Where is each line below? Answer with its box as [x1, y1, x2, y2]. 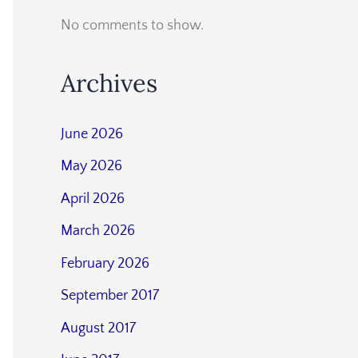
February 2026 [61, 255, 149, 272]
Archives [61, 66, 157, 98]
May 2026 [61, 158, 122, 175]
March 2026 [61, 223, 135, 240]
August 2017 [61, 320, 136, 336]
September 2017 [61, 288, 159, 304]
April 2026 [61, 190, 125, 207]
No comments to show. [61, 18, 204, 34]
